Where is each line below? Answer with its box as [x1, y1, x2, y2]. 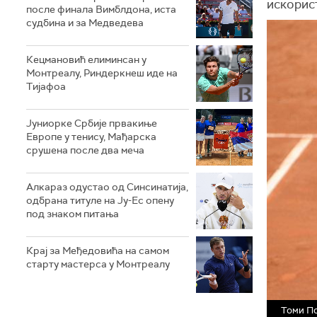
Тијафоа [26, 79, 66, 93]
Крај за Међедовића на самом [26, 243, 169, 257]
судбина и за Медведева [26, 16, 144, 29]
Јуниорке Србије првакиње [26, 116, 157, 129]
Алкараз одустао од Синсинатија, [26, 180, 188, 193]
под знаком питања [26, 207, 119, 220]
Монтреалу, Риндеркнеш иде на [26, 66, 178, 79]
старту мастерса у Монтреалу [26, 257, 170, 270]
